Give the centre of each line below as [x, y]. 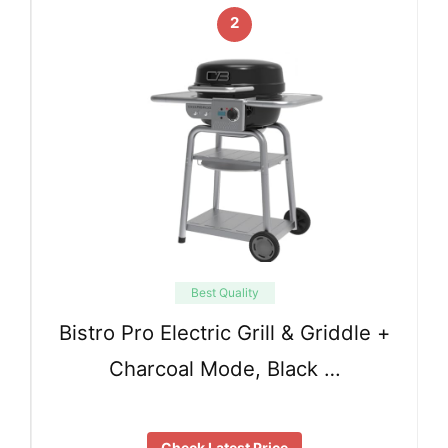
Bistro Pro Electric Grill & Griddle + [224, 333]
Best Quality [224, 292]
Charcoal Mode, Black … [224, 369]
